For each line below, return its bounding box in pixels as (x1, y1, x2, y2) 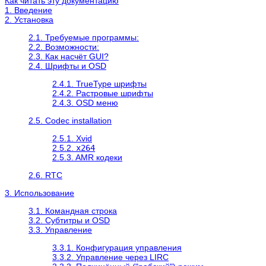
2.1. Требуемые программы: (28, 32, 139, 42)
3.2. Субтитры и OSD (28, 215, 110, 225)
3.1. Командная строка (28, 205, 117, 216)
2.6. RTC (28, 170, 62, 180)
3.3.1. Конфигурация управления (52, 242, 182, 252)
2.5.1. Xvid (52, 133, 92, 143)
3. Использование (5, 188, 74, 198)
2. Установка (5, 14, 53, 24)
